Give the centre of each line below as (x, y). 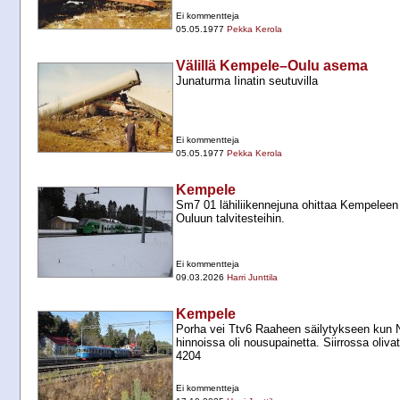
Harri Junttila (252, 278)
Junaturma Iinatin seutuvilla (247, 81)
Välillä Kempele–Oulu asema (272, 66)
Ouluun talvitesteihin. (230, 219)
